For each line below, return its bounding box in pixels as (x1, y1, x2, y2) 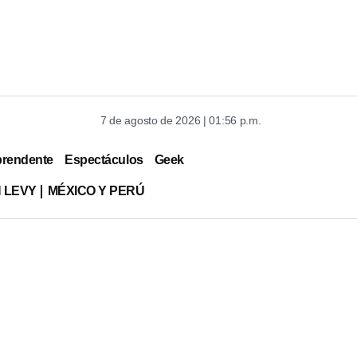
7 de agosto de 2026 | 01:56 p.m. (100, 114, 261, 127)
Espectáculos (65, 152, 143, 167)
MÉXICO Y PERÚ (47, 183, 145, 198)
